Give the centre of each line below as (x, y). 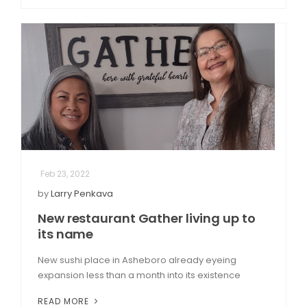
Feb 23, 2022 (65, 173)
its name (66, 234)
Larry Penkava (82, 193)
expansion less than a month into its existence (139, 275)
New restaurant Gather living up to (147, 218)
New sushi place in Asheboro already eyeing (137, 260)
